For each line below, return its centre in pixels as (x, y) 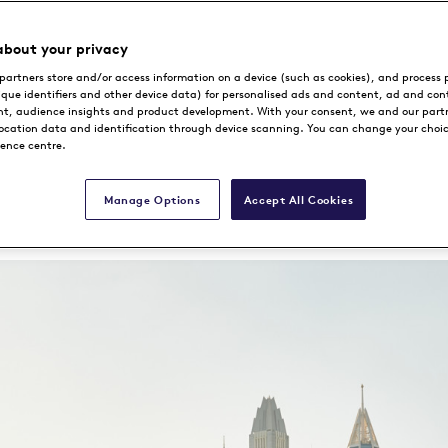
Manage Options (152, 199)
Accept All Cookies (298, 199)
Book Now (224, 162)
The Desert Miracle (224, 58)
